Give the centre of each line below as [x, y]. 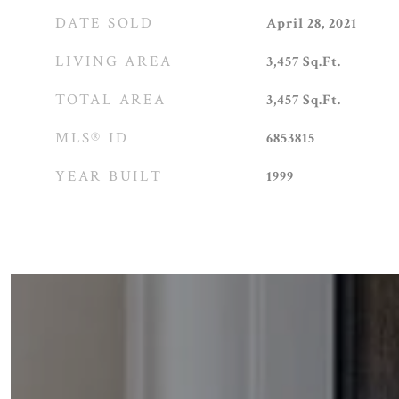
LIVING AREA [114, 61]
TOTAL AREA [111, 100]
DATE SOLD [105, 23]
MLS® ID [92, 138]
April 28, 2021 [311, 24]
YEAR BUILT [109, 176]
